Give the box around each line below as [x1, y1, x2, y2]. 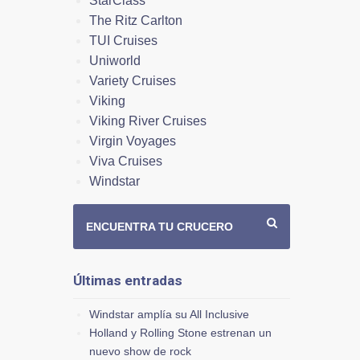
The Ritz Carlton [89, 13, 182, 27]
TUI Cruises [89, 33, 157, 47]
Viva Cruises [89, 153, 162, 168]
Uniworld [89, 53, 141, 67]
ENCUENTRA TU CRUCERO [86, 219, 233, 233]
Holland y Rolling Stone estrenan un [89, 325, 272, 339]
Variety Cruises [89, 73, 176, 88]
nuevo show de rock [89, 344, 191, 358]
